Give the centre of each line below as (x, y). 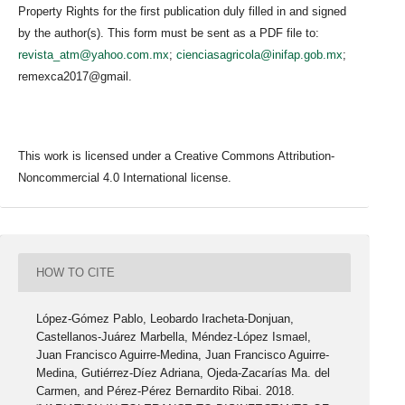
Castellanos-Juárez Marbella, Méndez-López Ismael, (174, 337)
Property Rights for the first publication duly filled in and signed (182, 12)
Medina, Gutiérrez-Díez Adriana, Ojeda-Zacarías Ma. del (184, 373)
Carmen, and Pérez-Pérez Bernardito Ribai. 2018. (166, 391)
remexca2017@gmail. (75, 77)
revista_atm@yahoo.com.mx (94, 55)
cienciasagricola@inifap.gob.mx (259, 55)
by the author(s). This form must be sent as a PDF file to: (169, 33)
